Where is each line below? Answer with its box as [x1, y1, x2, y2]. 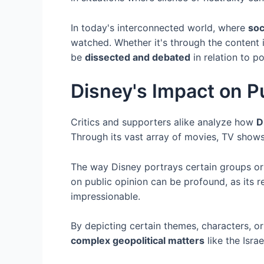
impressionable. [71, 190, 140, 202]
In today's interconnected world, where [71, 21, 248, 34]
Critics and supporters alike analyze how [71, 116, 256, 128]
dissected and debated [85, 51, 190, 63]
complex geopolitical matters [71, 235, 204, 247]
